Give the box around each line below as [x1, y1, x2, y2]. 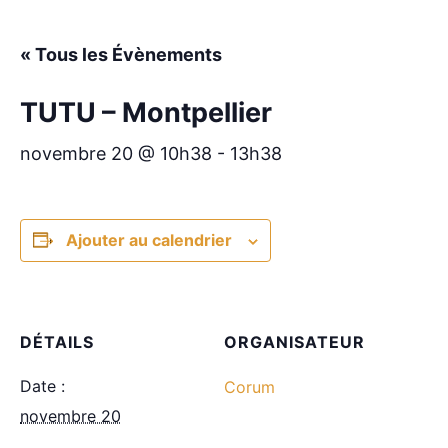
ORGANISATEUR [224, 332, 365, 352]
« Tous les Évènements [20, 44, 222, 65]
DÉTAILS [20, 332, 94, 352]
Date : [20, 376, 65, 396]
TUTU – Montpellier [20, 96, 272, 129]
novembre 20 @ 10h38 [20, 143, 212, 164]
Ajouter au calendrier [66, 230, 232, 250]
